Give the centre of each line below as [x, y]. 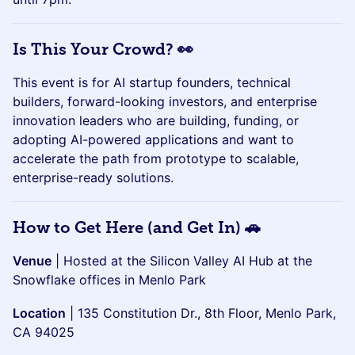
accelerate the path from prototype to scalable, [156, 158]
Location [39, 313]
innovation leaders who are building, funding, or [156, 120]
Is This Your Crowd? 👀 [103, 50]
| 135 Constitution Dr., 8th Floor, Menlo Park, [201, 313]
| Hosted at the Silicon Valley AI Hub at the [182, 261]
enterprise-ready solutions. [93, 177]
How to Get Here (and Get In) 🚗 [137, 228]
